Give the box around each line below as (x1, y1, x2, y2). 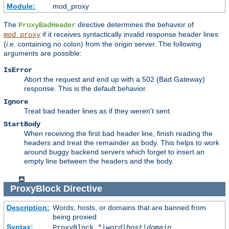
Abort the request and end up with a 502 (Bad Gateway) (24, 75, 205, 83)
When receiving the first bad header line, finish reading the (24, 129, 213, 138)
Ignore (4, 97, 28, 106)
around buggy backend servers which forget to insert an (24, 147, 204, 156)
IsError (4, 65, 32, 74)
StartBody (4, 120, 40, 128)
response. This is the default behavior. (24, 84, 147, 93)
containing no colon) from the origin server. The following (16, 39, 201, 48)
